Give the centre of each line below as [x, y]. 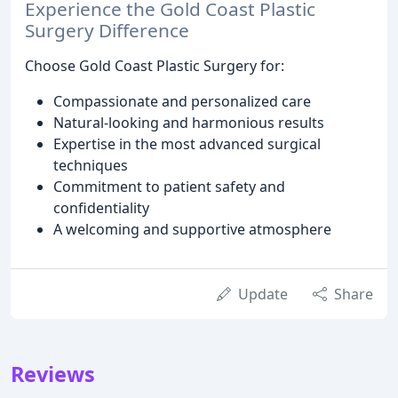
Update [263, 295]
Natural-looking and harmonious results [189, 123]
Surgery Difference [107, 31]
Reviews [53, 374]
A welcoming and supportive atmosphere [192, 230]
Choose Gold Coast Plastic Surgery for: [155, 66]
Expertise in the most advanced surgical [187, 144]
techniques [91, 166]
